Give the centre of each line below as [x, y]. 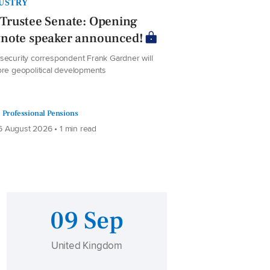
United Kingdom [87, 246]
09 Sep [87, 221]
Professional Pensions [40, 113]
